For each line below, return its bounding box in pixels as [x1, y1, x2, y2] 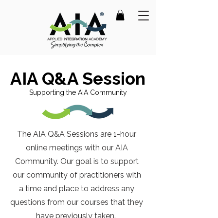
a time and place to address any [19, 184, 134, 193]
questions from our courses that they [10, 198, 143, 207]
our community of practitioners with [12, 170, 141, 180]
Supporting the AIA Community [29, 89, 127, 96]
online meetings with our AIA [25, 143, 128, 152]
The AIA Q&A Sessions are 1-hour [17, 129, 136, 139]
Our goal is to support [58, 157, 139, 166]
